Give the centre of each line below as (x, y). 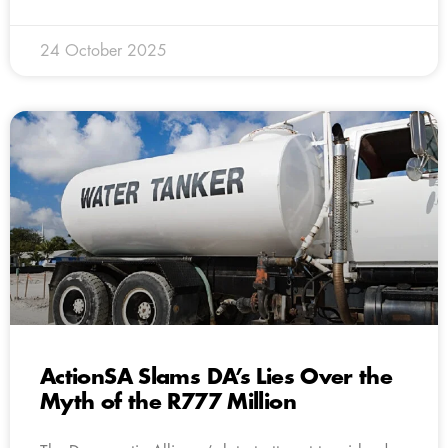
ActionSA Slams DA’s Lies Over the (216, 377)
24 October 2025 (103, 50)
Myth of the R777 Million (168, 402)
